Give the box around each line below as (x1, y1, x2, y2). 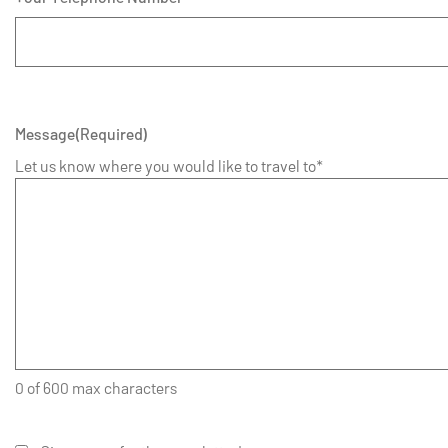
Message (15, 124, 75, 144)
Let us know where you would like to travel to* (15, 156, 323, 176)
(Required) (75, 124, 148, 144)
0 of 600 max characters (15, 378, 177, 398)
